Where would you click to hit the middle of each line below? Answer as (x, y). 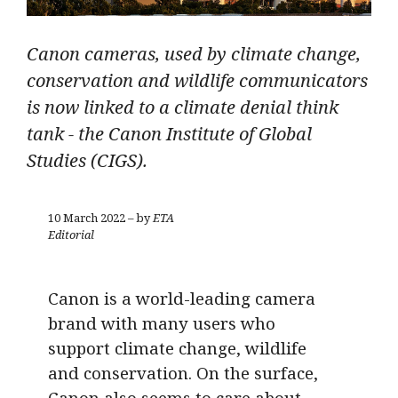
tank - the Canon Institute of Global (169, 134)
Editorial (71, 235)
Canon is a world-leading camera (182, 298)
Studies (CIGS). (87, 161)
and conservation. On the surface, (183, 373)
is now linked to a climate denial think (183, 107)
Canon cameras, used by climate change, (194, 54)
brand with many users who (162, 323)
